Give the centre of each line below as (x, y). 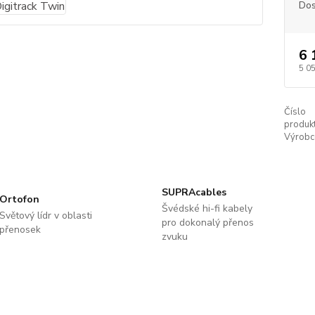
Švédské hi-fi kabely (207, 208)
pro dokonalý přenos (207, 223)
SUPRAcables (194, 192)
